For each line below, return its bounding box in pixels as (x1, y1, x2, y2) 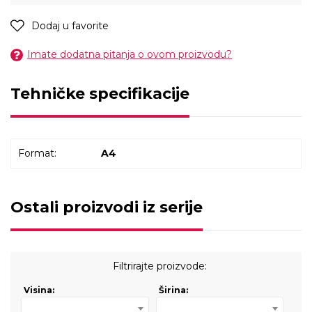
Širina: (158, 284, 188, 295)
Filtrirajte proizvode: (112, 259, 207, 272)
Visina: (24, 284, 54, 295)
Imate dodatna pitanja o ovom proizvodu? (27, 47, 232, 61)
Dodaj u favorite (31, 19, 109, 32)
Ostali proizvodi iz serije (10, 197, 203, 217)
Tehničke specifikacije (10, 84, 189, 103)
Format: (18, 146, 56, 159)
